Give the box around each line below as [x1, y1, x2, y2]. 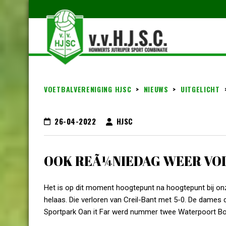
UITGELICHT [180, 84, 220, 94]
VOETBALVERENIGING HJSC [44, 84, 132, 94]
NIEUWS [143, 84, 168, 94]
